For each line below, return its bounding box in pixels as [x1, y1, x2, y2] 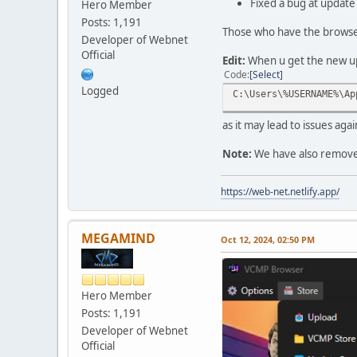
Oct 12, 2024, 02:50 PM [221, 233, 315, 246]
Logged [81, 84, 119, 99]
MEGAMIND [81, 229, 155, 248]
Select [253, 68, 280, 82]
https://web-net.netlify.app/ [221, 185, 339, 199]
